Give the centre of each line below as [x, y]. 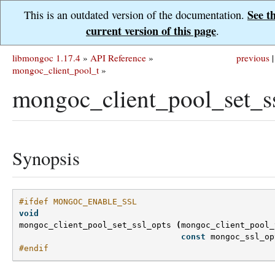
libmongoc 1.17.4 [46, 58]
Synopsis [46, 158]
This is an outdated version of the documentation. [136, 15]
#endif [34, 249]
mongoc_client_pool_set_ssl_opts [95, 225]
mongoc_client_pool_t [56, 70]
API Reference [118, 58]
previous [253, 58]
